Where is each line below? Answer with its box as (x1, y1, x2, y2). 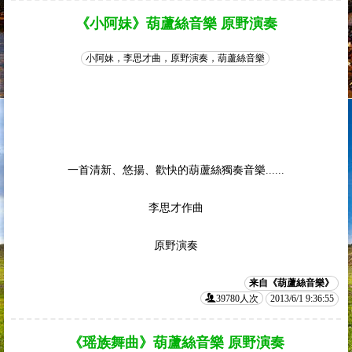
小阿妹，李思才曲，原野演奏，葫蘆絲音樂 (85, 53, 265, 64)
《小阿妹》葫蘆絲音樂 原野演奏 (75, 16, 277, 31)
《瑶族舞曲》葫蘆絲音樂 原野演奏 (68, 335, 284, 350)
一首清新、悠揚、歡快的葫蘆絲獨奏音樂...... (68, 164, 284, 176)
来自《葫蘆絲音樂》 (249, 277, 334, 288)
